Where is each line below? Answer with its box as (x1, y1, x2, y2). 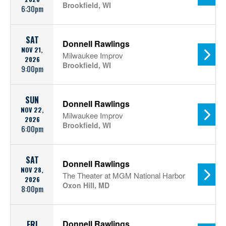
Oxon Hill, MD (63, 180, 109, 190)
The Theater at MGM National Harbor (63, 170, 185, 181)
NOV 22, (20, 105, 44, 115)
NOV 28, (21, 165, 43, 175)
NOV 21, (21, 45, 43, 54)
